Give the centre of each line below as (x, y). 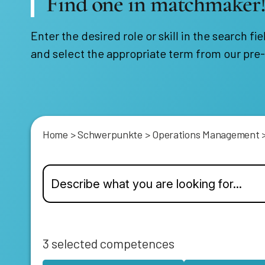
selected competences (112, 243)
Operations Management (206, 134)
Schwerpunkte (110, 134)
